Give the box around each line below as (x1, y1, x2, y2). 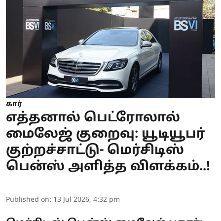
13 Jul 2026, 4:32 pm (53, 195, 120, 204)
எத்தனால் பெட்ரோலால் (6, 110, 180, 126)
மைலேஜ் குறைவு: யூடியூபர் (6, 126, 205, 143)
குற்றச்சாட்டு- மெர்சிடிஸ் (6, 142, 184, 159)
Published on (6, 195, 49, 204)
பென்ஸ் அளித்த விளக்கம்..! (6, 158, 210, 175)
